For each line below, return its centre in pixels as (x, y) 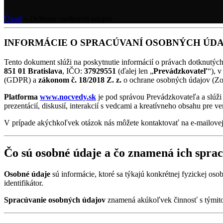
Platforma (22, 97)
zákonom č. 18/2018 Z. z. (80, 80)
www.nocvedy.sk (68, 97)
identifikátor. (24, 183)
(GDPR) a (21, 80)
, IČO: (73, 71)
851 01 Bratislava (33, 71)
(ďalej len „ (135, 71)
